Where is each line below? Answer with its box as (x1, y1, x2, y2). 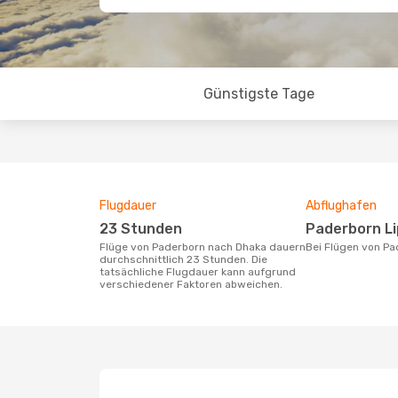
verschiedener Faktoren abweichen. (99, 278, 283, 291)
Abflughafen (306, 198, 377, 213)
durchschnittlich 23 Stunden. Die (99, 253, 267, 266)
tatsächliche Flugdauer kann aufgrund (99, 266, 296, 278)
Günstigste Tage (203, 85, 314, 102)
